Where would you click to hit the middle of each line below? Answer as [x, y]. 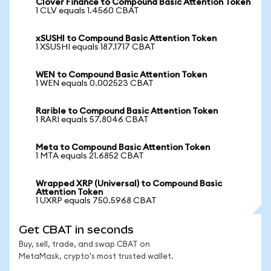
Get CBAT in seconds [76, 230]
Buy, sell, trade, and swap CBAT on [84, 245]
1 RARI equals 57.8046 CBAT [92, 120]
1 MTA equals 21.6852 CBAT [90, 156]
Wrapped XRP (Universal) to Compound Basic [129, 184]
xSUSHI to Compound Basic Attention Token [126, 39]
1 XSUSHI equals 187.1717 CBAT [96, 47]
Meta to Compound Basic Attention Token [123, 148]
